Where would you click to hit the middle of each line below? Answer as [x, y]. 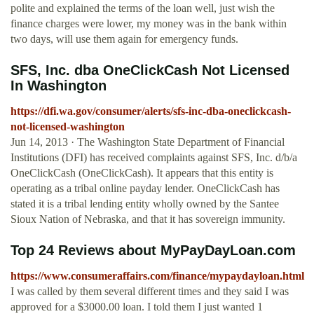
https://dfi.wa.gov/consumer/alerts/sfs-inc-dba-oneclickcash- [151, 111]
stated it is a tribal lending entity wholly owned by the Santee [145, 204]
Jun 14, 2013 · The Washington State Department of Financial [148, 142]
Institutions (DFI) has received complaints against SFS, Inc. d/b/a [154, 158]
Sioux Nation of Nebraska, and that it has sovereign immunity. [148, 219]
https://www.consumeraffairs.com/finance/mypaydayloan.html [157, 276]
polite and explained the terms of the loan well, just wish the [143, 8]
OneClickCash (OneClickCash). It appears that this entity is [142, 173]
